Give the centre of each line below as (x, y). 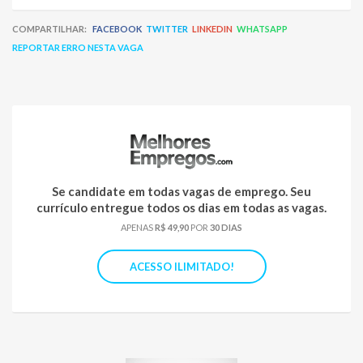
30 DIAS (226, 227)
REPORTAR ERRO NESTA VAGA (78, 47)
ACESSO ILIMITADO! (181, 267)
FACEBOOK (117, 29)
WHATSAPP (262, 29)
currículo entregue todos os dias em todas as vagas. (181, 207)
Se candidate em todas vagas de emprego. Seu (181, 191)
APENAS (138, 227)
